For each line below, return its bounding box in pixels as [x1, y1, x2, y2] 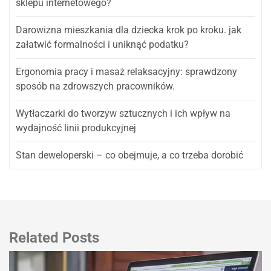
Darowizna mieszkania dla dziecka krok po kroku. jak [16, 24, 241, 36]
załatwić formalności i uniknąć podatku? [16, 38, 189, 50]
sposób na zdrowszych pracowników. [16, 80, 175, 92]
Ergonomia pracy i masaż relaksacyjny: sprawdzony [16, 65, 237, 77]
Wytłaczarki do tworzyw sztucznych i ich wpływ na [16, 107, 230, 119]
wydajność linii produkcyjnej [16, 122, 136, 134]
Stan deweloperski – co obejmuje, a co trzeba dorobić [16, 149, 243, 161]
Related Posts [9, 229, 99, 246]
